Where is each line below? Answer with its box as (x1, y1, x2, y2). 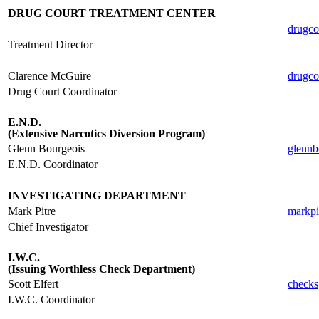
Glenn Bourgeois (8, 142, 85, 155)
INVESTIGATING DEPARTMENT (8, 189, 186, 202)
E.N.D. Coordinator (8, 158, 98, 170)
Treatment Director (8, 38, 93, 51)
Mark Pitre (8, 205, 56, 217)
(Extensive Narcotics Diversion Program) (8, 127, 205, 140)
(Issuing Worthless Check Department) (8, 263, 195, 275)
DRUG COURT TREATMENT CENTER (8, 7, 216, 19)
